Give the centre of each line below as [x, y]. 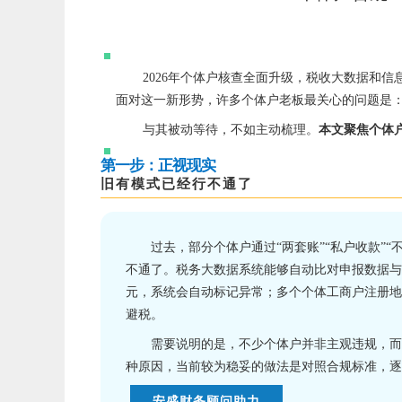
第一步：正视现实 [158, 166]
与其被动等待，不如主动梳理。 [231, 130]
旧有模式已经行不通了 [177, 184]
